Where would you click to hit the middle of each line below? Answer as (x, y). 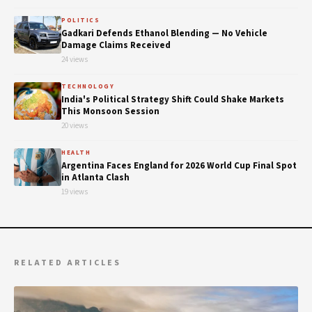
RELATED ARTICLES (68, 263)
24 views (75, 59)
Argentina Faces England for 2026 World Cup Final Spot (179, 165)
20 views (75, 125)
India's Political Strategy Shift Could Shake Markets (173, 99)
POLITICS (80, 20)
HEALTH (76, 153)
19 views (75, 192)
